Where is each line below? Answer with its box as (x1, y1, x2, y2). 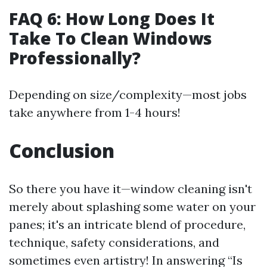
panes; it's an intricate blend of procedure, (9, 217, 246, 232)
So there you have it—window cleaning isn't (9, 181, 252, 196)
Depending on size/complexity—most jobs (9, 87, 247, 102)
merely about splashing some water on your (9, 199, 256, 214)
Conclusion (9, 138, 114, 163)
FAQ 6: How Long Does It (9, 7, 215, 30)
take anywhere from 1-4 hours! (9, 105, 181, 120)
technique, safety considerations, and (9, 235, 219, 250)
